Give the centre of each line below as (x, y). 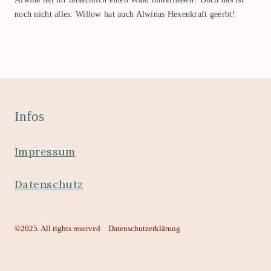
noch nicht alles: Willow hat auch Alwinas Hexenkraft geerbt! (125, 15)
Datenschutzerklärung (144, 229)
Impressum (45, 152)
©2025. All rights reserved (57, 229)
